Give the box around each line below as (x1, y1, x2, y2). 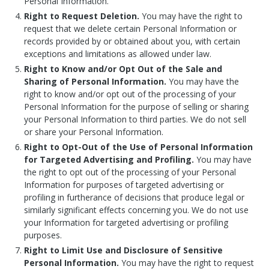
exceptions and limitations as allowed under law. (24, 48, 211, 59)
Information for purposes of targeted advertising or (24, 179, 224, 190)
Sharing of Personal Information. (24, 76, 169, 87)
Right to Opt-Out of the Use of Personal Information (24, 141, 253, 153)
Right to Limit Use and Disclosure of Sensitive (24, 244, 223, 256)
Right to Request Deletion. (24, 10, 142, 22)
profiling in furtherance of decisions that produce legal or (24, 192, 244, 203)
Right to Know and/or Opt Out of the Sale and (24, 63, 222, 74)
